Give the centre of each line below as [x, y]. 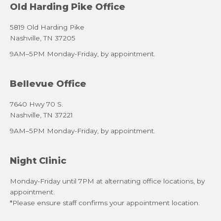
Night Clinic [38, 161]
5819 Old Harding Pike [47, 27]
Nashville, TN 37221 [41, 115]
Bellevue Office [48, 84]
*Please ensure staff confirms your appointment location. [105, 203]
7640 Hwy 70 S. [37, 104]
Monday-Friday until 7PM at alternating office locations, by [107, 181]
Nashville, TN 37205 [43, 38]
